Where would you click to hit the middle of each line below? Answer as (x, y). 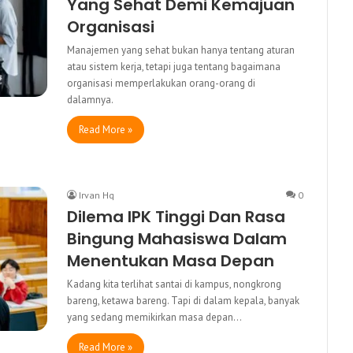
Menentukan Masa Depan (171, 260)
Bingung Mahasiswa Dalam (177, 238)
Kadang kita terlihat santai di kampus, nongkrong (174, 284)
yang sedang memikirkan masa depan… (154, 317)
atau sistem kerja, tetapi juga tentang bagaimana (174, 66)
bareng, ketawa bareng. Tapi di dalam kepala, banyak (183, 300)
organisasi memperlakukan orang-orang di (161, 83)
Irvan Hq (97, 195)
